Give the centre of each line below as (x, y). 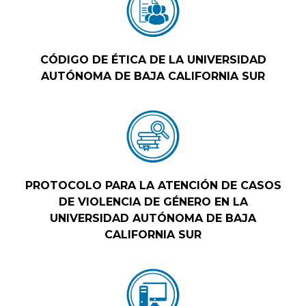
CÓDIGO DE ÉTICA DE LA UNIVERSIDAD (153, 60)
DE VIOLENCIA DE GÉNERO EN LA (153, 202)
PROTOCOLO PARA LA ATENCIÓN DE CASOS (153, 186)
